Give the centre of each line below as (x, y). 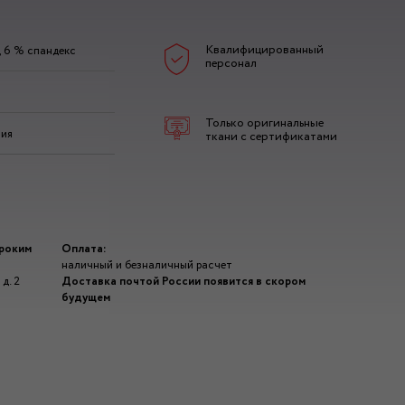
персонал (231, 64)
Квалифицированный (265, 50)
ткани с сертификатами (272, 137)
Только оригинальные (265, 123)
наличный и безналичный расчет (147, 265)
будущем (86, 297)
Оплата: (85, 249)
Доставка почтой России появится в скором (184, 281)
